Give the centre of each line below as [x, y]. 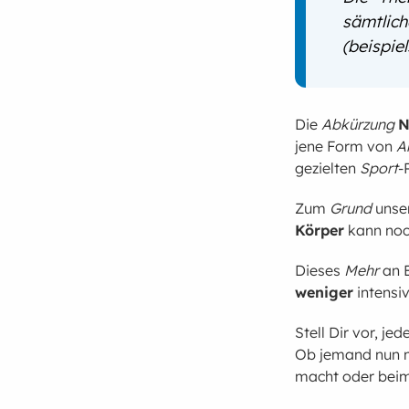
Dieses [320, 271]
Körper [320, 231]
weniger [325, 293]
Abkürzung [358, 125]
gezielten [328, 168]
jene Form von [346, 147]
